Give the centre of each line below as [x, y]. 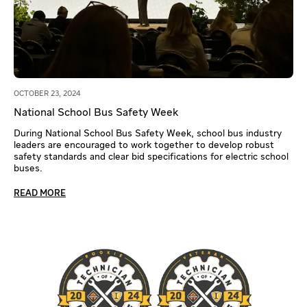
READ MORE [40, 193]
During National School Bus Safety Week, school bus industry [148, 133]
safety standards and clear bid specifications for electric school [151, 157]
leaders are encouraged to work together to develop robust [144, 145]
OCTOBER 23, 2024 [47, 93]
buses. [28, 168]
